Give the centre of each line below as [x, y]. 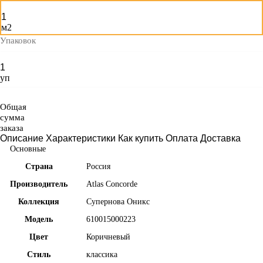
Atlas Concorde [112, 184]
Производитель [39, 184]
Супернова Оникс [118, 202]
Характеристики [81, 138]
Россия [98, 166]
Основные [28, 149]
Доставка [220, 138]
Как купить [141, 138]
